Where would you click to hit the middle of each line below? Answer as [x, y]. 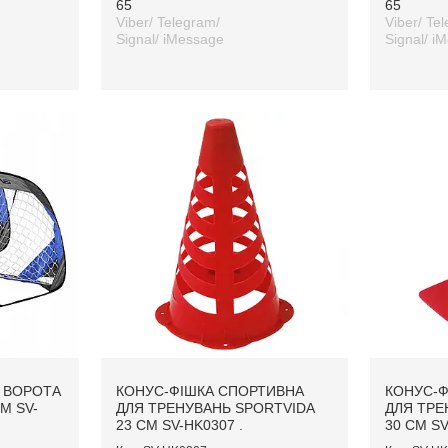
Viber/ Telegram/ [167, 22]
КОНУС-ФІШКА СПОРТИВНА [209, 390]
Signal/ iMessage [169, 39]
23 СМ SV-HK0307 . [179, 424]
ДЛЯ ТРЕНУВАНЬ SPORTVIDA [214, 407]
